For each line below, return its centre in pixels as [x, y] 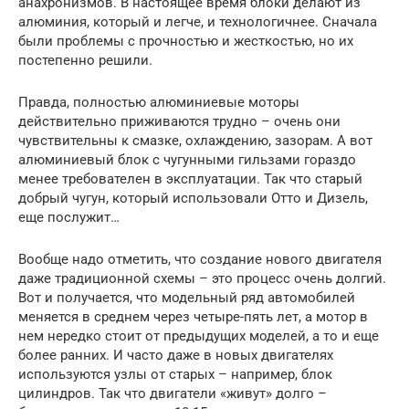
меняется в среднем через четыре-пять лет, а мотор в [193, 316]
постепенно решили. [85, 60]
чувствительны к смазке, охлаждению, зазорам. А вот [195, 140]
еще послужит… [69, 217]
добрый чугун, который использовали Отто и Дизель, [193, 198]
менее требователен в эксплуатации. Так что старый [190, 178]
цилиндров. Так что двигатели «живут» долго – [173, 393]
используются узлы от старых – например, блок [175, 374]
